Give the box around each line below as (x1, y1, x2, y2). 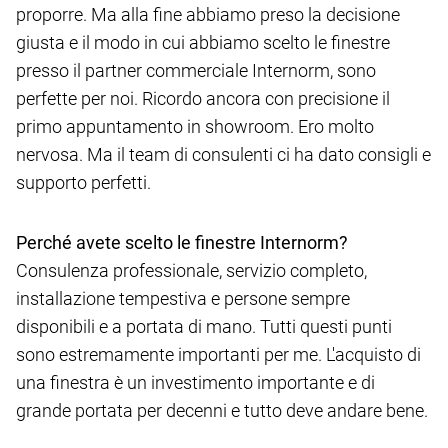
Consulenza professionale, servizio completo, (16, 260, 367, 282)
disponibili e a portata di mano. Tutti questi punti (16, 316, 392, 338)
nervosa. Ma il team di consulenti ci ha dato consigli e (16, 144, 431, 166)
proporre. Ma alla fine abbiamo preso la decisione (16, 4, 400, 26)
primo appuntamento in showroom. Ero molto (16, 116, 374, 138)
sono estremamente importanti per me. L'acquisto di (16, 344, 421, 366)
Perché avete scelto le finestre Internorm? (16, 232, 348, 254)
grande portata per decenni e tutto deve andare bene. (16, 400, 428, 422)
